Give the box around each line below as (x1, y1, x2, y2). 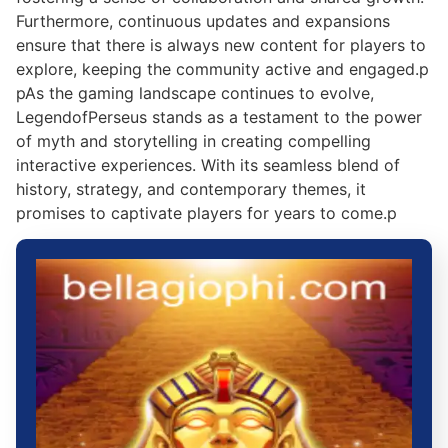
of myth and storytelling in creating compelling (16, 131, 371, 152)
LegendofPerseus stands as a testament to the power (16, 107, 422, 128)
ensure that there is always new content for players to (16, 35, 426, 56)
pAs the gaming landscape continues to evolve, (16, 83, 374, 104)
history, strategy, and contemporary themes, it (16, 179, 366, 200)
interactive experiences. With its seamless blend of (16, 155, 400, 176)
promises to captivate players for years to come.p (16, 203, 397, 224)
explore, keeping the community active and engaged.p (16, 59, 429, 80)
